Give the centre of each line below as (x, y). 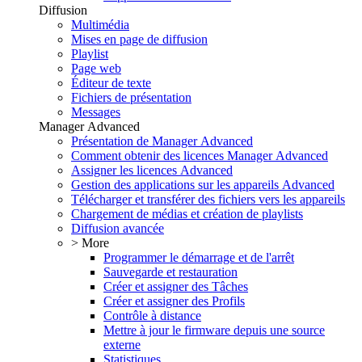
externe (122, 345)
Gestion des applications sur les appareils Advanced (203, 185)
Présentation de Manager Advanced (162, 141)
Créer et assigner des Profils (174, 301)
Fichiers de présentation (131, 98)
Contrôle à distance (152, 316)
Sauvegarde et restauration (170, 272)
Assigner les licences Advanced (152, 170)
